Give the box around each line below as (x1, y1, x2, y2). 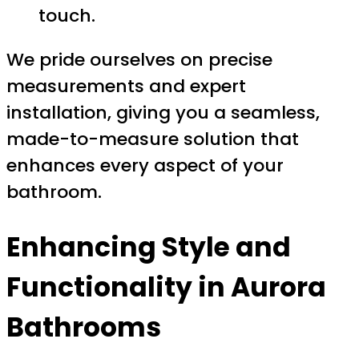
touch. (38, 3, 95, 29)
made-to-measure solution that (6, 127, 299, 152)
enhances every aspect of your (6, 153, 284, 179)
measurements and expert (6, 74, 246, 99)
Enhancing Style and (6, 228, 291, 266)
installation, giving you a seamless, (6, 100, 320, 126)
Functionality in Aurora (6, 268, 326, 306)
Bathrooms (6, 308, 161, 346)
